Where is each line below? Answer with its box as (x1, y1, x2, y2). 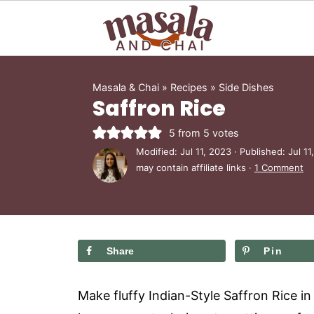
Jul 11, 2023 (180, 146, 231, 157)
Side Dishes (219, 81, 274, 93)
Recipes (170, 81, 207, 93)
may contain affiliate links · (136, 162, 254, 173)
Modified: (136, 146, 180, 157)
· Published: (231, 146, 288, 157)
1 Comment (254, 162, 303, 173)
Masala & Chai (93, 81, 159, 93)
